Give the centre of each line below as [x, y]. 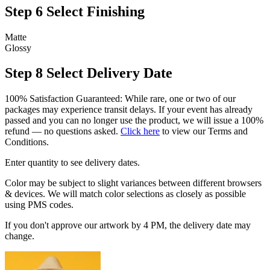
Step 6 [24, 11]
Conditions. [27, 142]
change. [20, 236]
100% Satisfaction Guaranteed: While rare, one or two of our [120, 99]
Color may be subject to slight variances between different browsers [133, 183]
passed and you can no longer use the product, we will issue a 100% [134, 121]
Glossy [18, 48]
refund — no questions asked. [63, 131]
